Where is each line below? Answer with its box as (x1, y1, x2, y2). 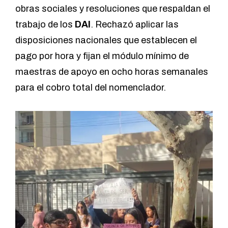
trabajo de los (15, 19, 75, 30)
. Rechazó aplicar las (91, 19, 179, 30)
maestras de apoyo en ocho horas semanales (15, 67, 208, 77)
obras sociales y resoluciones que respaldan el (15, 4, 210, 14)
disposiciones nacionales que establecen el (15, 35, 197, 46)
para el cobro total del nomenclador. (15, 82, 166, 93)
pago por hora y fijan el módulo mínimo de (15, 51, 189, 62)
